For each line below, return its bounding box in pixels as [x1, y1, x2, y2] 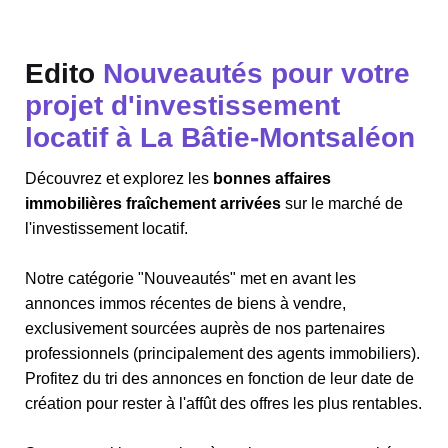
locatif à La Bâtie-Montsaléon [25, 122, 415, 153]
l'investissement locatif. [25, 220, 188, 237]
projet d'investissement [25, 90, 340, 121]
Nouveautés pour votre [103, 58, 410, 89]
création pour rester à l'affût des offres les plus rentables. [25, 395, 422, 412]
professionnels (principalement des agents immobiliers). [25, 345, 420, 362]
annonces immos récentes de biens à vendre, [25, 295, 346, 312]
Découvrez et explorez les [25, 170, 213, 187]
